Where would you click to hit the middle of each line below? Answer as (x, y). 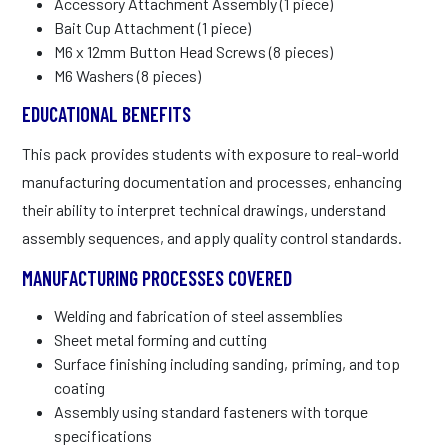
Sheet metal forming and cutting (160, 339)
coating (79, 387)
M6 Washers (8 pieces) (127, 75)
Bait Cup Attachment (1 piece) (152, 27)
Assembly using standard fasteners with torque (211, 411)
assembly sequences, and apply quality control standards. (212, 237)
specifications (103, 435)
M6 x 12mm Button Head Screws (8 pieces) (193, 51)
